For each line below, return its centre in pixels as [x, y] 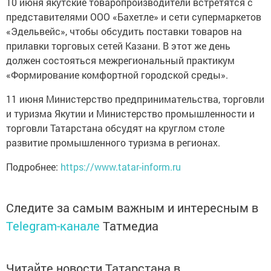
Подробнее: [33, 167]
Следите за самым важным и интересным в [132, 207]
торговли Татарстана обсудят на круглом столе [115, 128]
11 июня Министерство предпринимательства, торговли [135, 99]
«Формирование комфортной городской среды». [117, 75]
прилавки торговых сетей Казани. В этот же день [118, 46]
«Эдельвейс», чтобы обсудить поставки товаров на [124, 31]
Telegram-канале [53, 226]
